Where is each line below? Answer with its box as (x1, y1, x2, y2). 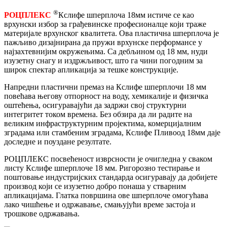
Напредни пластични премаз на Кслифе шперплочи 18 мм (4, 82, 206, 91)
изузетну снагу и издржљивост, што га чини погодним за (4, 56, 203, 65)
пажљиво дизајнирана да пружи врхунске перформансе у (4, 37, 202, 47)
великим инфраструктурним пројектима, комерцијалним (4, 119, 201, 128)
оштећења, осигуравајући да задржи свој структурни (4, 100, 186, 109)
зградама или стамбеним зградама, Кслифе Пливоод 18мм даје (4, 128, 220, 137)
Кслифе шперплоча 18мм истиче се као (58, 10, 194, 19)
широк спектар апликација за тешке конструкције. (4, 65, 178, 74)
